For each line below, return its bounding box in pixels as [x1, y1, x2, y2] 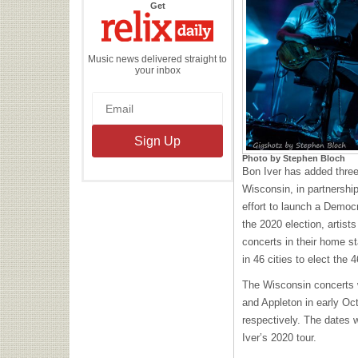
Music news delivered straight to [88, 53, 227, 65]
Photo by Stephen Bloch [242, 153, 345, 164]
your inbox [134, 64, 181, 76]
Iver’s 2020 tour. [242, 332, 316, 344]
